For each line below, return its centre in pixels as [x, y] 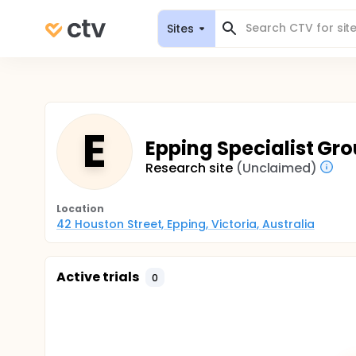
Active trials [98, 277]
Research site [189, 168]
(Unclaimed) [277, 168]
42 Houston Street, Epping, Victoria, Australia [186, 224]
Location [80, 209]
